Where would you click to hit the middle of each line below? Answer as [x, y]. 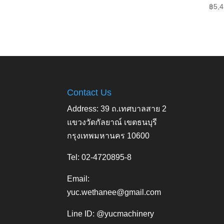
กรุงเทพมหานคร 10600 [108, 136]
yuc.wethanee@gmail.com [114, 192]
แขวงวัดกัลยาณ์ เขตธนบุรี [112, 122]
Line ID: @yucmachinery [111, 214]
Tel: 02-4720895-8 [99, 157]
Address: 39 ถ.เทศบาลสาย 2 [117, 109]
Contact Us [89, 93]
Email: [78, 179]
